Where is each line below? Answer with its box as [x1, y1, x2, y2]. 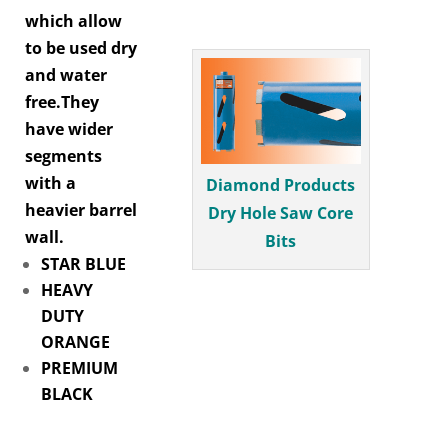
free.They [25, 91, 99, 113]
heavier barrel [25, 199, 137, 221]
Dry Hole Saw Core [208, 202, 354, 225]
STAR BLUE [41, 253, 126, 275]
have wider [25, 118, 113, 140]
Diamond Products [206, 174, 356, 197]
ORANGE [41, 331, 110, 353]
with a [25, 172, 76, 194]
